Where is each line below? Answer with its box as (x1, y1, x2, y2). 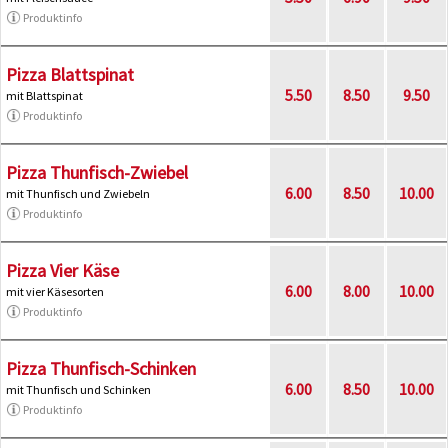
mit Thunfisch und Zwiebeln (6, 185, 150, 201)
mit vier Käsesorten (6, 283, 104, 299)
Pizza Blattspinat (6, 62, 134, 86)
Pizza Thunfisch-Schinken (6, 356, 196, 380)
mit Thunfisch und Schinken (6, 381, 151, 397)
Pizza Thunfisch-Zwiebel (6, 160, 188, 184)
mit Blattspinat (6, 87, 83, 103)
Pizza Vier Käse (6, 258, 119, 282)
